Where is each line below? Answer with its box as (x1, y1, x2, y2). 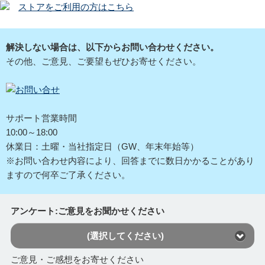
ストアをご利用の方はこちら (18, 1, 134, 12)
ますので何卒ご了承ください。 (6, 169, 130, 180)
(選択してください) (86, 230, 164, 241)
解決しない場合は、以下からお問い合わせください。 (6, 41, 219, 52)
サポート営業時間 (6, 112, 77, 123)
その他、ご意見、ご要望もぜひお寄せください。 (6, 56, 201, 66)
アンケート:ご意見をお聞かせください (10, 206, 164, 216)
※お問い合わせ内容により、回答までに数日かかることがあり (6, 155, 254, 166)
